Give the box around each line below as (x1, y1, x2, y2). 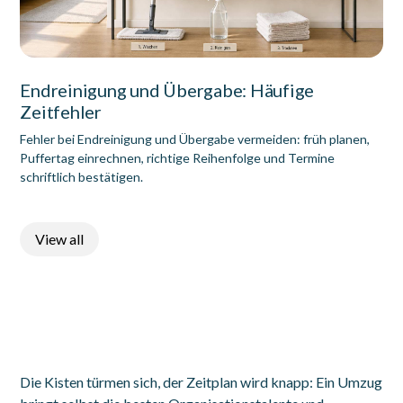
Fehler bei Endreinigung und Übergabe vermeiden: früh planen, (20, 130, 371, 147)
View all (35, 229, 85, 247)
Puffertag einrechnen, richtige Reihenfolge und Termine (20, 149, 336, 166)
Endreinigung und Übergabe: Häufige (20, 78, 315, 101)
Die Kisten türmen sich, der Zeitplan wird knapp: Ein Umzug (20, 372, 383, 390)
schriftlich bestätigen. (20, 168, 144, 184)
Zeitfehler (20, 100, 102, 122)
